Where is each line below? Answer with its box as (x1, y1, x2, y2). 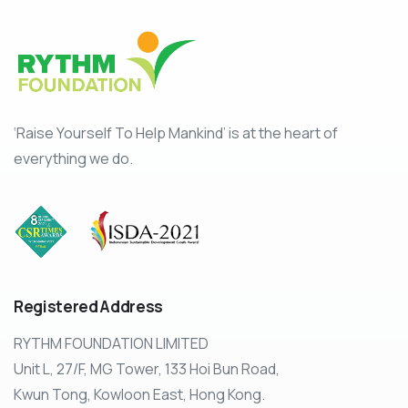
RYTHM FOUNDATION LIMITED (14, 333, 209, 354)
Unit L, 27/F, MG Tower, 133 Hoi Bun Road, (14, 359, 280, 380)
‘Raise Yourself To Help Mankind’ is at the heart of (14, 123, 338, 144)
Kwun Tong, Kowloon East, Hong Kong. (14, 384, 265, 405)
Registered (14, 296, 98, 318)
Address (100, 296, 163, 318)
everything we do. (14, 148, 133, 169)
